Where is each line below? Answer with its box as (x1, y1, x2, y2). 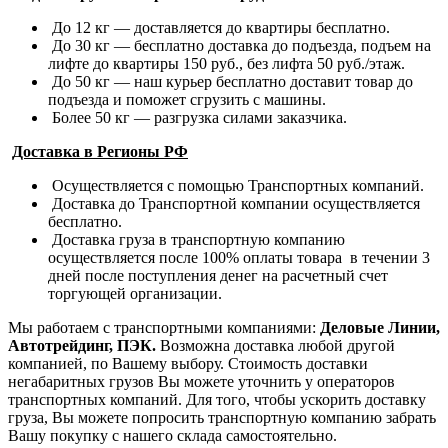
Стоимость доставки (228, 354, 368, 372)
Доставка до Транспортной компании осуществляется (48, 194, 420, 212)
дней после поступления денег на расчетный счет (48, 266, 388, 284)
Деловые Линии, (320, 318, 440, 336)
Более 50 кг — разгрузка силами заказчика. (48, 108, 347, 126)
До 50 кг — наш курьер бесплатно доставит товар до (48, 72, 413, 90)
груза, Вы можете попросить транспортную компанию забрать (8, 408, 436, 426)
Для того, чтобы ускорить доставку (186, 390, 426, 408)
